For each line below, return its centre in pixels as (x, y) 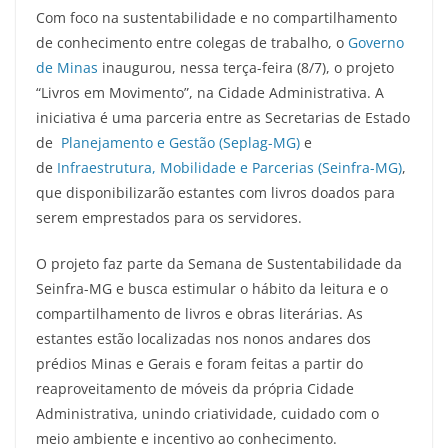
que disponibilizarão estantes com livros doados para (215, 193)
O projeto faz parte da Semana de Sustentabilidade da (219, 264)
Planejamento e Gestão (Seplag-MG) (180, 143)
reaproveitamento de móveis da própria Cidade (195, 389)
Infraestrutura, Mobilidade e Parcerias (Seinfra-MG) (229, 168)
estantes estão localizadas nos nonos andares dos (203, 339)
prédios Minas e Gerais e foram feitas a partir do (199, 364)
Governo (376, 43)
